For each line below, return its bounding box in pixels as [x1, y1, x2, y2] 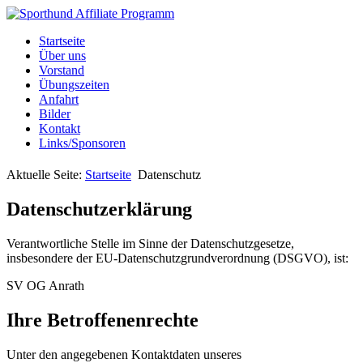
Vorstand [39, 63, 84, 77]
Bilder [39, 107, 70, 121]
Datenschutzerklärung [6, 199, 192, 220]
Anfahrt [39, 92, 79, 106]
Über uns [39, 49, 86, 62]
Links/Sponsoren [39, 136, 126, 150]
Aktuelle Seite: [6, 168, 85, 182]
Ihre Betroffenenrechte [6, 310, 199, 331]
